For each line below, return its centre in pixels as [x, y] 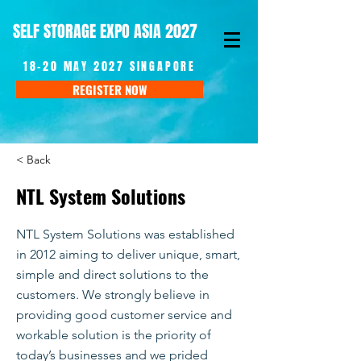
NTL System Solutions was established [125, 234]
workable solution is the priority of [114, 335]
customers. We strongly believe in [113, 295]
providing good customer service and [124, 315]
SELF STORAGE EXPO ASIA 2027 [105, 31]
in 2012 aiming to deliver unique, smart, [128, 254]
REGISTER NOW [110, 89]
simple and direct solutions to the [112, 274]
